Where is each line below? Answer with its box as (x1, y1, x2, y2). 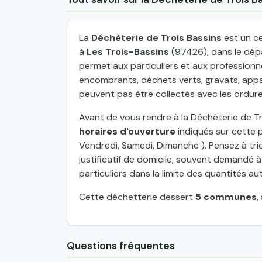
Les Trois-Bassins (87, 45, 169, 58)
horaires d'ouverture (79, 125, 175, 137)
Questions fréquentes (67, 239, 175, 252)
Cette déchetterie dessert (79, 190, 195, 203)
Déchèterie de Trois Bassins (91, 31, 222, 44)
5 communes (195, 190, 257, 203)
